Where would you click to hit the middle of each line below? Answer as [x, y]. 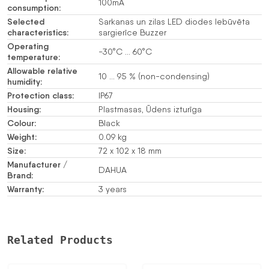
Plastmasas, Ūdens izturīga [150, 109]
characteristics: [38, 32]
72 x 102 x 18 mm [130, 150]
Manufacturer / [37, 164]
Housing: [24, 109]
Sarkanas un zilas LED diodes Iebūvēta [174, 21]
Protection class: [41, 95]
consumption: [34, 8]
